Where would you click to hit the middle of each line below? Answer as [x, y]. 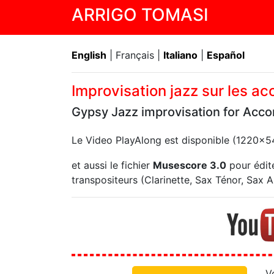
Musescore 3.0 [190, 165]
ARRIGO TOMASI [140, 15]
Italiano [180, 55]
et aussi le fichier [112, 165]
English [89, 55]
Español [226, 55]
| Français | [135, 55]
